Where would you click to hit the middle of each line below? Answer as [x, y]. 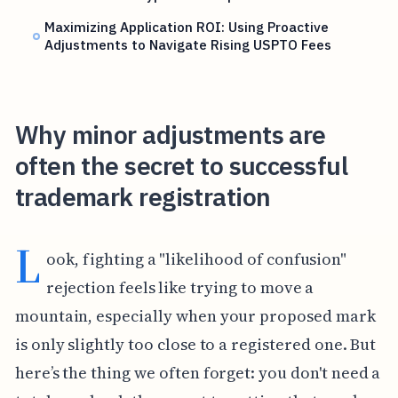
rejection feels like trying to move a [180, 287]
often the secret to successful [181, 166]
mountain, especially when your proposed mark [195, 315]
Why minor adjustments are [170, 135]
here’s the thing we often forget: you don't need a [198, 372]
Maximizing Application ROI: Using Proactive [187, 26]
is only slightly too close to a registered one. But [195, 344]
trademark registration [143, 197]
